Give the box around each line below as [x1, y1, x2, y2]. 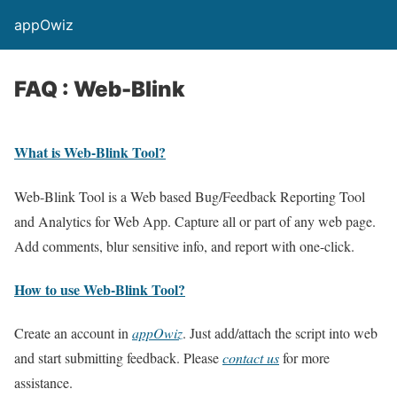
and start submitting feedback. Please [14, 348, 222, 368]
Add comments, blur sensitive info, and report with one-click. [14, 236, 354, 255]
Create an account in [14, 323, 132, 343]
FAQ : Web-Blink [14, 76, 185, 102]
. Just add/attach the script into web [183, 323, 378, 343]
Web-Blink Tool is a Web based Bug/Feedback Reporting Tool [14, 186, 365, 206]
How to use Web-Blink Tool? [14, 278, 185, 300]
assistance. [14, 373, 73, 393]
